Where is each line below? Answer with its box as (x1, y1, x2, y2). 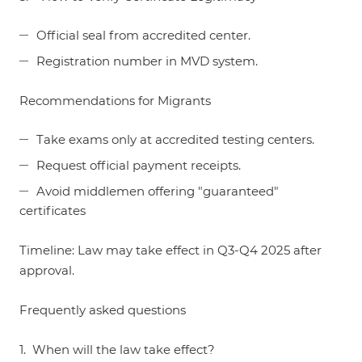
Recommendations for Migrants (19, 93, 211, 108)
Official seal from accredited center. (36, 27, 250, 43)
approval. (19, 263, 74, 278)
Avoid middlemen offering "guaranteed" (36, 183, 279, 199)
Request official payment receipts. (36, 158, 241, 173)
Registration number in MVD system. (36, 53, 258, 69)
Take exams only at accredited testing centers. (36, 132, 314, 147)
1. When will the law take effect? (19, 342, 215, 357)
